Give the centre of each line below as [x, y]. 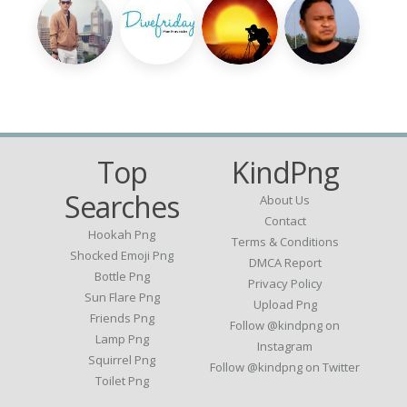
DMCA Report [285, 263]
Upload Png [285, 305]
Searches [122, 207]
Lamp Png [122, 339]
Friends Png [122, 318]
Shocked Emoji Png [122, 256]
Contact [285, 221]
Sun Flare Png [122, 298]
